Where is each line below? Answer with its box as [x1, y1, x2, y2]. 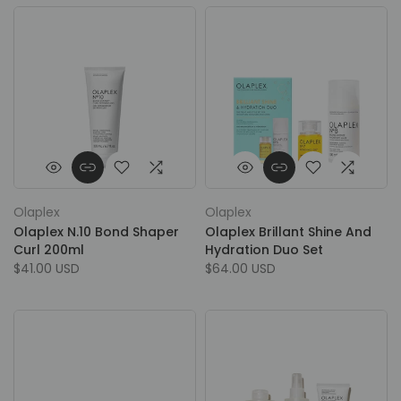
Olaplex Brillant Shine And [205, 223, 371, 241]
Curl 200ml [13, 241, 84, 259]
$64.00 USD [205, 260, 276, 277]
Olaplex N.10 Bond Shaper [13, 223, 179, 241]
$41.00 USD [13, 260, 80, 277]
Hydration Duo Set [205, 241, 323, 259]
